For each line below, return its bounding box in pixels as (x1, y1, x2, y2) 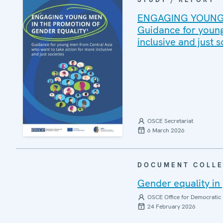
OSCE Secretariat (147, 116, 193, 125)
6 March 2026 (147, 126, 185, 134)
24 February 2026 (147, 202, 196, 211)
